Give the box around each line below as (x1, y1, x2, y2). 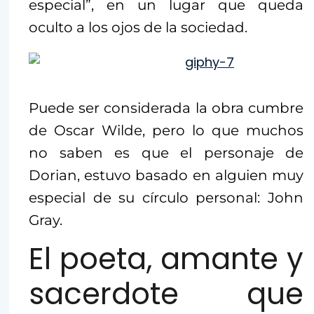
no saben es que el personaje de (29, 144, 303, 162)
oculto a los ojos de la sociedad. (29, 19, 247, 36)
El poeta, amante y (29, 238, 303, 280)
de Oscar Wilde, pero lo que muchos (29, 122, 303, 139)
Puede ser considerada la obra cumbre (29, 100, 303, 117)
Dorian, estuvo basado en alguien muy (29, 167, 303, 184)
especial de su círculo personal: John (29, 189, 303, 207)
